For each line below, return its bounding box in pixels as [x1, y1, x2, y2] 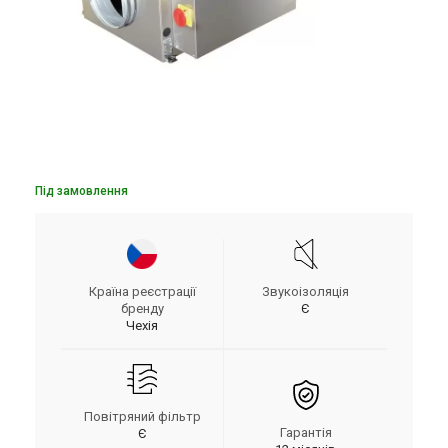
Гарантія [279, 425, 332, 440]
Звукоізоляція [262, 284, 349, 299]
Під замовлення [35, 184, 128, 198]
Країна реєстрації [88, 284, 196, 299]
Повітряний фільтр [83, 409, 201, 424]
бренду [120, 301, 164, 316]
